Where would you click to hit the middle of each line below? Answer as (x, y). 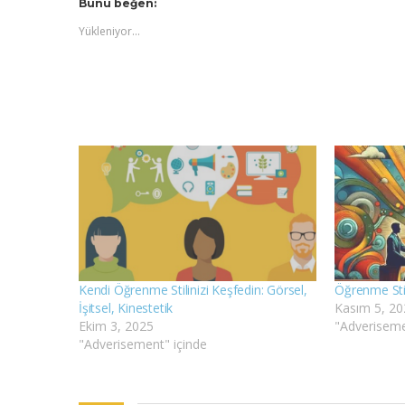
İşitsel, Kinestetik (126, 308)
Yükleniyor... (109, 31)
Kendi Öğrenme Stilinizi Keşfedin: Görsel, (193, 290)
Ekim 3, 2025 (116, 326)
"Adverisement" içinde (143, 344)
